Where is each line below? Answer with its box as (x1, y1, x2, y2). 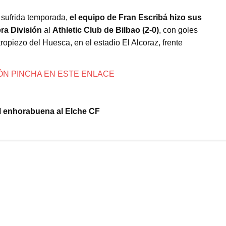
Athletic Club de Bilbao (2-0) (52, 25, 159, 34)
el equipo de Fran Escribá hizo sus (69, 13, 202, 22)
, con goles (158, 25, 198, 34)
